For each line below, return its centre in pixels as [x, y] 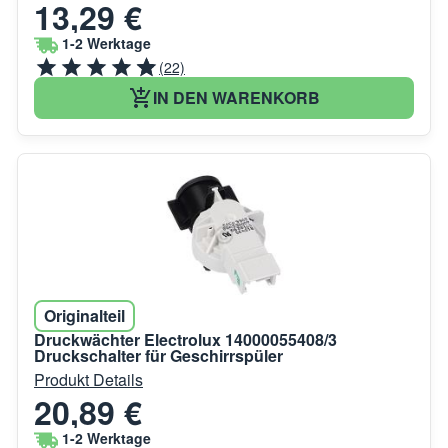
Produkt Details [88, 379]
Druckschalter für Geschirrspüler [158, 355]
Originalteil [84, 315]
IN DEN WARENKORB [236, 97]
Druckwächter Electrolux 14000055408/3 [185, 339]
